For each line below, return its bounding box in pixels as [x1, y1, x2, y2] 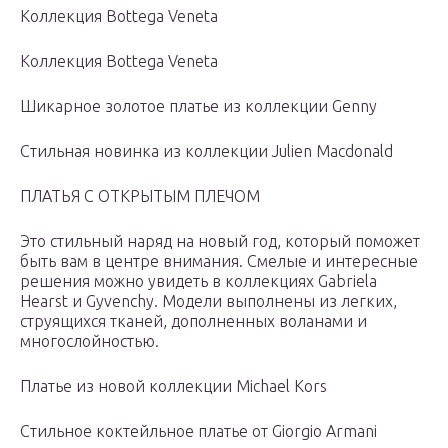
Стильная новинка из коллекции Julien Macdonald [20, 142, 393, 161]
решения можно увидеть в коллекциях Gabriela [20, 272, 377, 291]
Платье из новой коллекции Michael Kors [20, 377, 327, 396]
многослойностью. [20, 332, 159, 351]
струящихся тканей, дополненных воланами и [20, 312, 367, 331]
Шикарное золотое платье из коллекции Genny [20, 97, 377, 116]
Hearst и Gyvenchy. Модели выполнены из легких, [20, 292, 397, 311]
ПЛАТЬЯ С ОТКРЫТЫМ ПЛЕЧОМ [20, 187, 260, 206]
